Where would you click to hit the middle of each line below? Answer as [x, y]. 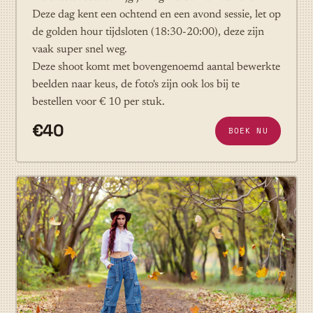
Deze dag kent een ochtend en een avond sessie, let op [156, 14]
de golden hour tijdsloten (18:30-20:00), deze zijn [148, 32]
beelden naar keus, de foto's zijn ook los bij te [136, 84]
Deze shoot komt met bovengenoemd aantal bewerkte [156, 67]
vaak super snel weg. [79, 49]
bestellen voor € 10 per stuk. [98, 102]
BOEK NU [248, 131]
